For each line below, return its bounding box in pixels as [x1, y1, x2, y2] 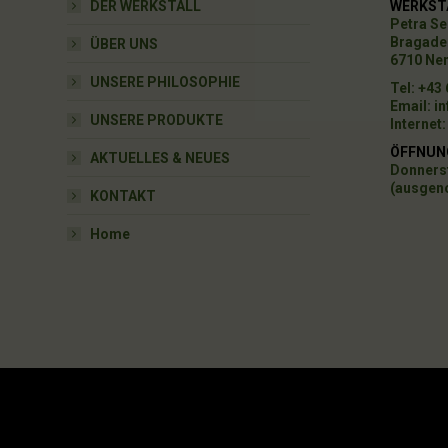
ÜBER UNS [90, 35, 159, 52]
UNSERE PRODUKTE [90, 111, 224, 128]
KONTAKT [90, 187, 157, 204]
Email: [389, 97, 434, 114]
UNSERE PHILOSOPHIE [90, 73, 241, 90]
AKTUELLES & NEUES [90, 149, 231, 166]
